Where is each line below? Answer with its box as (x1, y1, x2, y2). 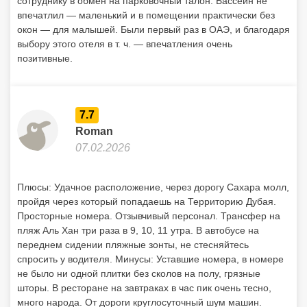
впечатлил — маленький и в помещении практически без (17, 10, 275, 21)
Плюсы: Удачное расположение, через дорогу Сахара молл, (17, 182, 289, 193)
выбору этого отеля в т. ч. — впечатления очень (17, 38, 232, 49)
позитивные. (17, 53, 73, 64)
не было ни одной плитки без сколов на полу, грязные (17, 268, 260, 279)
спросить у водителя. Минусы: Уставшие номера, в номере (17, 254, 284, 265)
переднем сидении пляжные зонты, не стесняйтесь (17, 239, 249, 250)
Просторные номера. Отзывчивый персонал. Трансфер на (17, 210, 280, 221)
